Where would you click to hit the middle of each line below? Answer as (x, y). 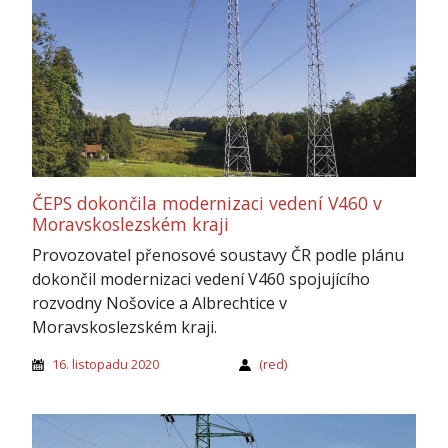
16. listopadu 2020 (105, 364)
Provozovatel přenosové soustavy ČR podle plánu (218, 255)
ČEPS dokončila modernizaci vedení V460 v (207, 203)
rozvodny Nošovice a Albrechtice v (159, 303)
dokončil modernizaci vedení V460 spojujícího (201, 279)
